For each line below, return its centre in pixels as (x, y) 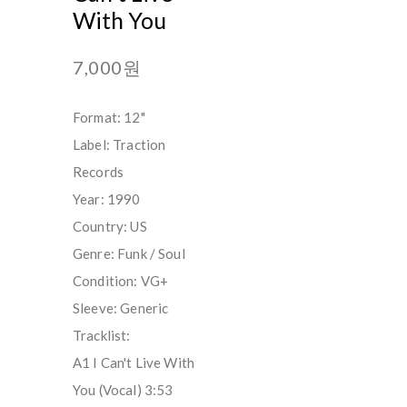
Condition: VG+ (121, 280)
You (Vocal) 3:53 (123, 389)
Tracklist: (102, 335)
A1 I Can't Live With (134, 362)
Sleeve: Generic (121, 308)
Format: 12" (109, 117)
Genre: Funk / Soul (129, 253)
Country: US (110, 226)
